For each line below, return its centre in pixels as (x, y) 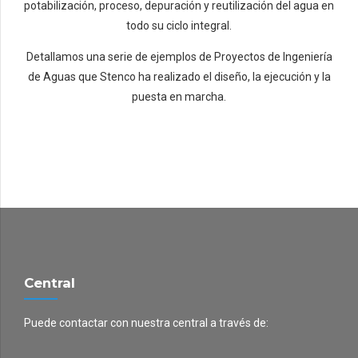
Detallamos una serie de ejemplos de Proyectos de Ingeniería (179, 56)
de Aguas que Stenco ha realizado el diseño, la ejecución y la (179, 76)
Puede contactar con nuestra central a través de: (146, 323)
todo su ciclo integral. (179, 25)
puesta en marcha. (179, 96)
